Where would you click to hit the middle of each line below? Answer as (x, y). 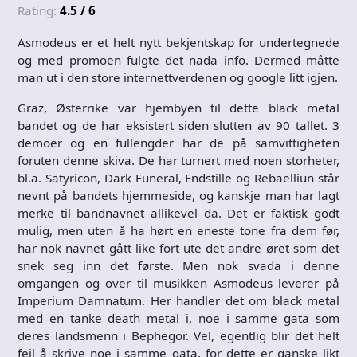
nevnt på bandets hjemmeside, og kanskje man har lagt (178, 195)
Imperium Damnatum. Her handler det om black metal (178, 300)
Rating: (39, 10)
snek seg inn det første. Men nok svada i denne (178, 265)
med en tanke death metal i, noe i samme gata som (178, 318)
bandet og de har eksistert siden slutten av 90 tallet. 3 (178, 125)
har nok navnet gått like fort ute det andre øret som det (178, 248)
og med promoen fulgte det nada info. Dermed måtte (178, 60)
